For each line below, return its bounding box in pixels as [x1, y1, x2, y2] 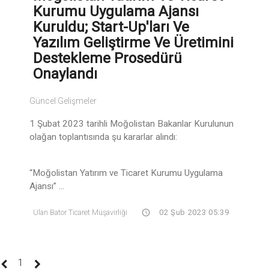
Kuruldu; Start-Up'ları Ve [33, 18, 189, 35]
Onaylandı [33, 65, 97, 82]
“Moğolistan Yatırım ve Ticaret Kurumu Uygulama [29, 167, 223, 178]
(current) [22, 256, 58, 268]
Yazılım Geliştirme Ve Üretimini [33, 34, 234, 51]
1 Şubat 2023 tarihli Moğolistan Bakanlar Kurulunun [29, 118, 234, 129]
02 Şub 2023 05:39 [157, 207, 229, 217]
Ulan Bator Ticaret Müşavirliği [33, 207, 127, 217]
